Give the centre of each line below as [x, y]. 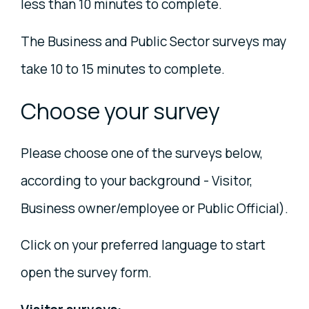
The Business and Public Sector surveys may [153, 41]
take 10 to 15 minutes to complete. [124, 69]
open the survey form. [86, 273]
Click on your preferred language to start [143, 245]
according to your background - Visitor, [137, 180]
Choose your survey [120, 111]
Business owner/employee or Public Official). [154, 208]
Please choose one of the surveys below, [142, 153]
